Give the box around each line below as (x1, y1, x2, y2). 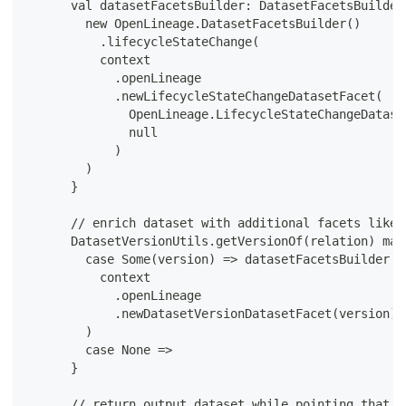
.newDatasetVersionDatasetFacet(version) (27, 306, 397, 322)
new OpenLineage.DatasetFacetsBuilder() (27, 16, 361, 32)
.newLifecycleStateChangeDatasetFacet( (27, 89, 382, 104)
